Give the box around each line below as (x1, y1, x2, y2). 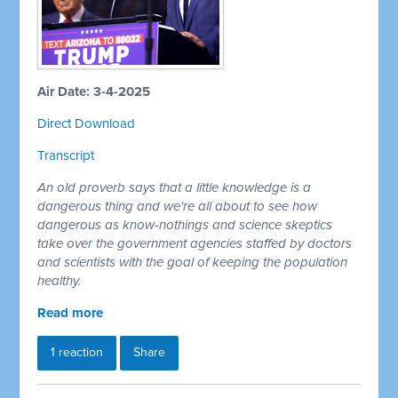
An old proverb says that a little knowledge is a (37, 179, 312, 196)
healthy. (37, 273, 82, 290)
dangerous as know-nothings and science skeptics (37, 217, 333, 234)
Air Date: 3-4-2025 (37, 84, 151, 100)
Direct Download (37, 115, 136, 132)
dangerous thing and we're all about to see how (37, 198, 318, 215)
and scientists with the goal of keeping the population (37, 254, 348, 271)
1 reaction (51, 345, 104, 361)
